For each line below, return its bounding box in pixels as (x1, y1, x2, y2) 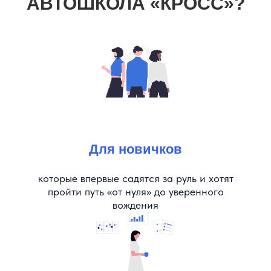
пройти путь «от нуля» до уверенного (47, 184, 224, 198)
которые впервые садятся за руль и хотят (38, 171, 233, 184)
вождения (113, 198, 158, 211)
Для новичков (89, 141, 182, 157)
